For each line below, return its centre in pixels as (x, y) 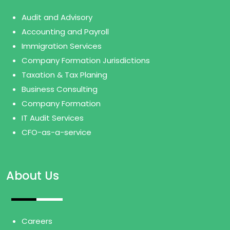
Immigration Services (62, 46)
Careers (37, 221)
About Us (33, 175)
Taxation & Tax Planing (65, 74)
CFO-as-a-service (57, 132)
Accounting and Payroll (65, 31)
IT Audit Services (53, 118)
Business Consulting (60, 89)
